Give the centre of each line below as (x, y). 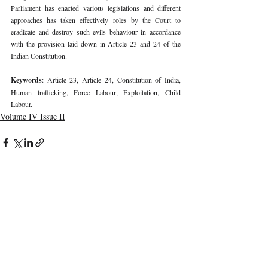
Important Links (128, 247)
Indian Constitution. (40, 55)
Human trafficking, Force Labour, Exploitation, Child (96, 92)
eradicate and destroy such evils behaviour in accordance (96, 31)
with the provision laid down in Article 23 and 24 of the (96, 43)
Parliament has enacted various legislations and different (96, 7)
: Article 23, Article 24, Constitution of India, (111, 79)
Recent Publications (36, 247)
